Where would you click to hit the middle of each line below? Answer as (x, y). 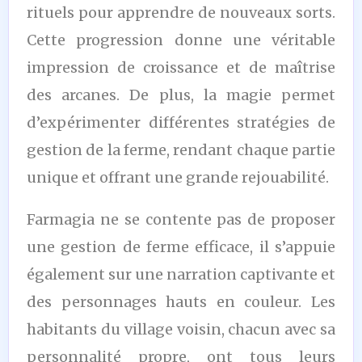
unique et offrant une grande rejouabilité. (178, 177)
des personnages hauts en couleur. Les (181, 301)
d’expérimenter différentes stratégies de (181, 122)
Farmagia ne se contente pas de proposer (181, 219)
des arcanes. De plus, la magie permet (181, 95)
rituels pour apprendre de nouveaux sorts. (181, 12)
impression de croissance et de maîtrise (181, 67)
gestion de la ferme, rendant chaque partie (181, 149)
